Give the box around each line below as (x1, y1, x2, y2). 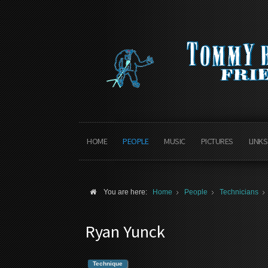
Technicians (220, 188, 258, 196)
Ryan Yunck (85, 221, 165, 242)
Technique (93, 260, 123, 267)
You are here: (102, 188, 153, 196)
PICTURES (200, 136, 233, 147)
